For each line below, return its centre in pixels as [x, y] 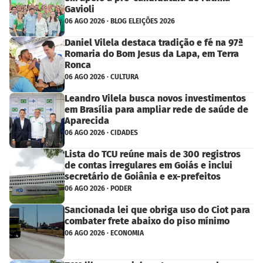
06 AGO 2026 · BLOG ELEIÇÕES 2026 [120, 21]
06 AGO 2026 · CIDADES [101, 132]
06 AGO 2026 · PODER [98, 188]
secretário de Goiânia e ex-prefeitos [143, 176]
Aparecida [87, 120]
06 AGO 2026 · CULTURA [102, 77]
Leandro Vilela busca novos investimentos [155, 98]
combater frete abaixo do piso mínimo [147, 221]
